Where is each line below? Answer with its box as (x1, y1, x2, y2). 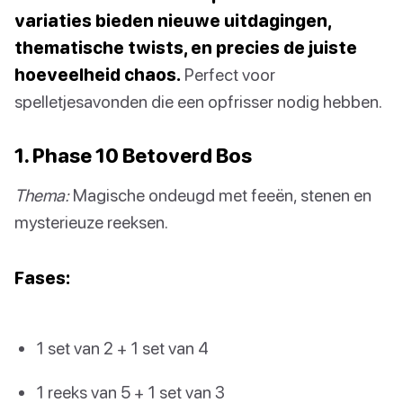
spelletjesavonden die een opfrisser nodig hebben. (14, 90, 382, 112)
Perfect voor (181, 63, 275, 85)
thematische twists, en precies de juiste (14, 36, 357, 58)
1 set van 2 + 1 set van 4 (36, 336, 209, 358)
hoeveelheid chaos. (14, 63, 181, 85)
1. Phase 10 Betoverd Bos (14, 142, 252, 167)
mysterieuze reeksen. (14, 210, 168, 232)
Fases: (14, 266, 70, 288)
